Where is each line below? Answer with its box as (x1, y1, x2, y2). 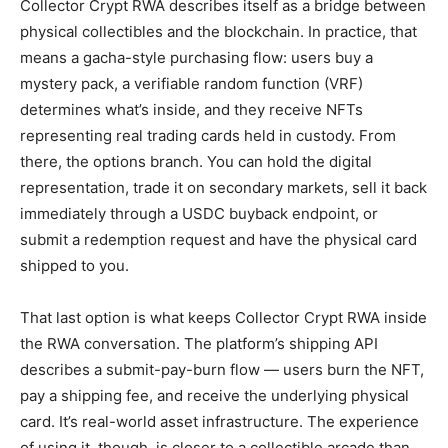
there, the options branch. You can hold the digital (20, 151, 372, 171)
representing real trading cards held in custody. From (20, 125, 396, 145)
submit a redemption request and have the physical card (20, 229, 417, 249)
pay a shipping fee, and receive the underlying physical (20, 385, 409, 405)
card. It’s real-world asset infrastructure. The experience (20, 411, 419, 431)
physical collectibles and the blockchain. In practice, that (20, 21, 417, 41)
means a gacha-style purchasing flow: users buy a (20, 47, 373, 67)
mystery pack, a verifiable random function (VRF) (20, 73, 363, 93)
